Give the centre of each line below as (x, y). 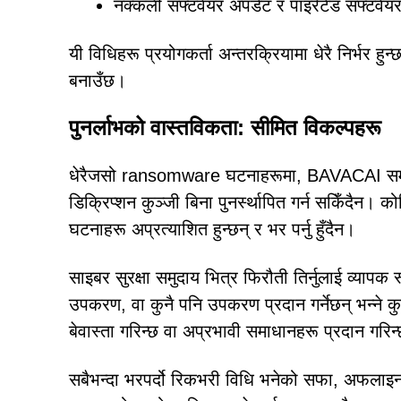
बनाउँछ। (98, 81)
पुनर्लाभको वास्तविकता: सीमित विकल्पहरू (225, 128)
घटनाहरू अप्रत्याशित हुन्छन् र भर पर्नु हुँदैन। (212, 229)
